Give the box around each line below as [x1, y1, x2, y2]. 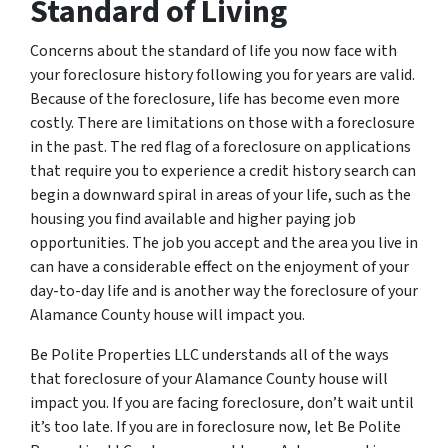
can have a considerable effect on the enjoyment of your [30, 255, 409, 278]
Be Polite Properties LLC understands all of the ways [30, 343, 389, 366]
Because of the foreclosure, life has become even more [30, 87, 400, 110]
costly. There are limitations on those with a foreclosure [30, 111, 415, 134]
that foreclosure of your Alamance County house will [30, 367, 388, 390]
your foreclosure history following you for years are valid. [30, 63, 415, 86]
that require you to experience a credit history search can [30, 159, 416, 182]
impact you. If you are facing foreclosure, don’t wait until [30, 391, 414, 414]
